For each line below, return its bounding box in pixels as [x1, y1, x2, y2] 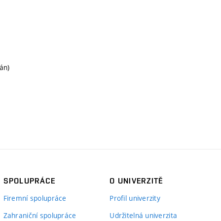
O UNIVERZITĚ [110, 176, 163, 186]
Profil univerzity [110, 193, 161, 203]
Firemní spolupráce [3, 193, 67, 203]
